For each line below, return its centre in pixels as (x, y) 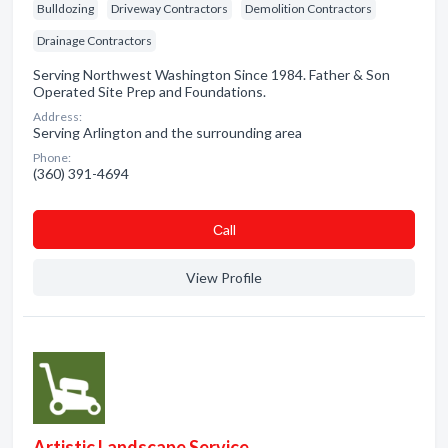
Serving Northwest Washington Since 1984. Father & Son (211, 74)
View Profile (224, 277)
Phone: (52, 157)
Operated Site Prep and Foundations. (149, 91)
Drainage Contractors (94, 40)
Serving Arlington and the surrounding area (167, 132)
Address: (57, 116)
